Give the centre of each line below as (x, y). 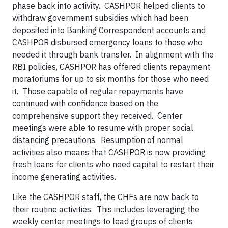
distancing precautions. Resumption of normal (98, 140)
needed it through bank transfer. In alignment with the (113, 54)
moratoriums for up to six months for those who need (110, 79)
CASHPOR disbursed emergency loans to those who (107, 42)
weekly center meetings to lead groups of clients (103, 221)
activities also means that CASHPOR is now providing (109, 152)
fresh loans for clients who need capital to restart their (113, 164)
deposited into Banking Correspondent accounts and (109, 30)
